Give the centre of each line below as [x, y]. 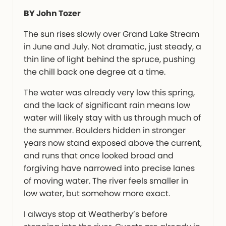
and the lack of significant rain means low [107, 105]
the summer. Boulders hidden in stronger [104, 131]
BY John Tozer [52, 14]
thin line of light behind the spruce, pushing [109, 60]
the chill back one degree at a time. [94, 72]
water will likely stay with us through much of [112, 118]
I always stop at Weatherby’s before [95, 214]
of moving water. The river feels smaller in [106, 181]
